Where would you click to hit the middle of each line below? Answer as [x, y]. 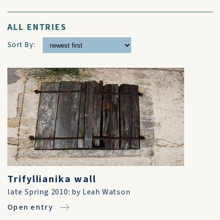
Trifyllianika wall [52, 179]
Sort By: [22, 45]
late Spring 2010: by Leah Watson [69, 192]
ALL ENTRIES [37, 27]
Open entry [30, 207]
